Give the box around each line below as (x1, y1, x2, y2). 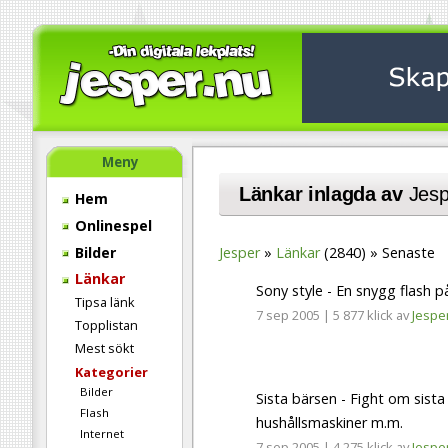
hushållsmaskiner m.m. (256, 413, 403, 433)
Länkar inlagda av (239, 183, 409, 205)
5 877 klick (333, 306, 393, 325)
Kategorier (75, 362, 148, 381)
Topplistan (75, 316, 138, 335)
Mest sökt (75, 339, 134, 358)
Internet (80, 426, 124, 442)
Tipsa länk (75, 292, 135, 311)
